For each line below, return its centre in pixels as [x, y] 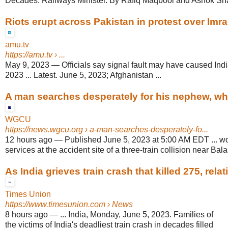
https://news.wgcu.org [44, 130]
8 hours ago [26, 215]
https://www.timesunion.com [55, 205]
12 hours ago [29, 140]
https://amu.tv [29, 55]
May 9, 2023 [27, 65]
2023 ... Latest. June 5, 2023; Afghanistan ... [83, 75]
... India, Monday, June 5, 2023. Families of [137, 215]
